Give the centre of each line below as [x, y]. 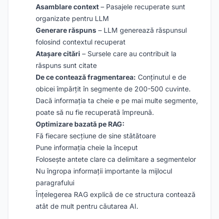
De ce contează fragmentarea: [86, 77]
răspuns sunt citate [66, 65]
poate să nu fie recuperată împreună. [95, 112]
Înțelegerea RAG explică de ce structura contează [116, 194]
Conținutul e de [161, 77]
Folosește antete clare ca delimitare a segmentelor [116, 159]
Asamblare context [67, 7]
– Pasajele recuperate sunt [142, 7]
